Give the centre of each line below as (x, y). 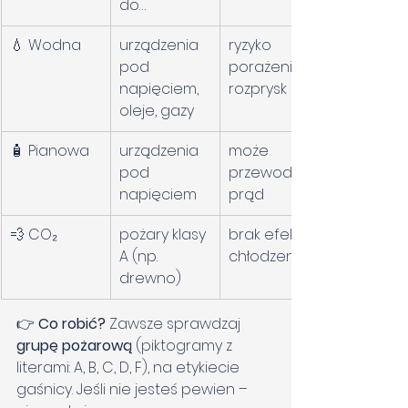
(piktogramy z (184, 346)
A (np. (140, 257)
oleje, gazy (157, 111)
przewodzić (271, 173)
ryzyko (252, 46)
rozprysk (258, 89)
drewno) (150, 279)
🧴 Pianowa (50, 151)
